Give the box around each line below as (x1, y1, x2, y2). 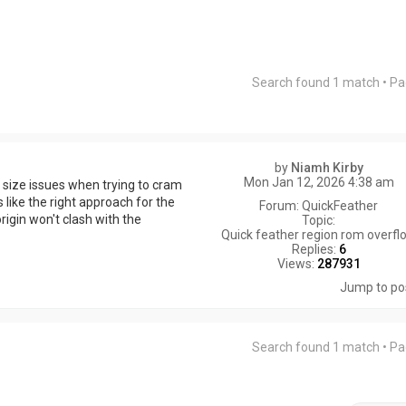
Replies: (291, 242, 339, 256)
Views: (276, 256, 317, 271)
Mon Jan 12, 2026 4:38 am (243, 175, 394, 189)
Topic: (302, 213, 336, 227)
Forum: (259, 198, 303, 213)
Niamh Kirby (290, 160, 363, 175)
